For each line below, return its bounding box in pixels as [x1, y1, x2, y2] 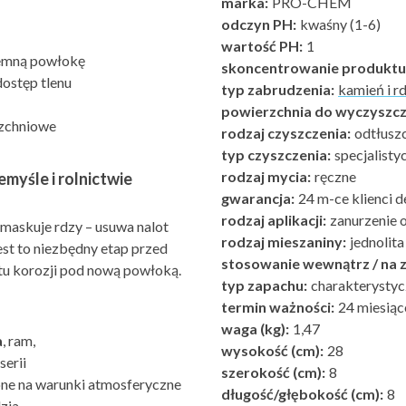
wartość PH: [221, 37, 303, 54]
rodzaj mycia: [221, 168, 311, 185]
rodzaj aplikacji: [221, 211, 326, 228]
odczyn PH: [221, 15, 296, 33]
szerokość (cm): [221, 363, 325, 381]
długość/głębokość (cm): [221, 385, 383, 402]
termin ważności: [221, 298, 334, 315]
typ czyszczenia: [221, 146, 331, 163]
